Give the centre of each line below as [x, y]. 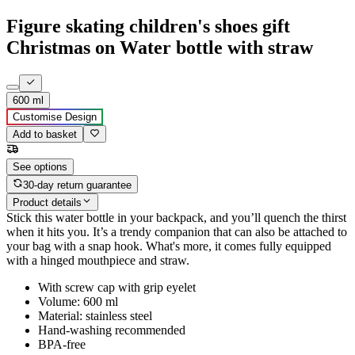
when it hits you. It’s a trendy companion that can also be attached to [177, 232]
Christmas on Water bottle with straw [160, 47]
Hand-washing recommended [112, 330]
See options [40, 167]
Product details [47, 203]
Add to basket [45, 135]
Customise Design [55, 117]
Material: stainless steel [95, 316]
